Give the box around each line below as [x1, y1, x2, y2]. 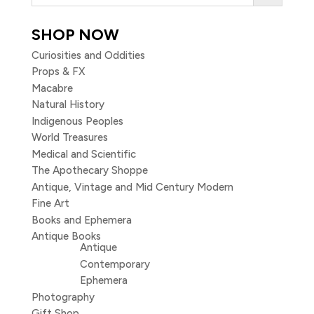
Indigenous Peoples [31, 114, 123, 128]
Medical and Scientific [31, 147, 136, 161]
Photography [31, 290, 95, 303]
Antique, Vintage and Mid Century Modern [31, 180, 233, 193]
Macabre [31, 81, 73, 95]
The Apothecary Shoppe [31, 164, 148, 177]
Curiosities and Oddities [31, 48, 145, 62]
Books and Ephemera [31, 213, 132, 226]
